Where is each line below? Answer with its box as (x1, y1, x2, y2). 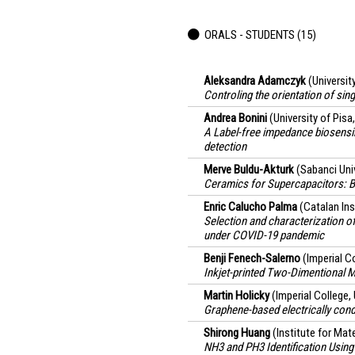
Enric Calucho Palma (204, 200, 297, 214)
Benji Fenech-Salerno (204, 251, 300, 265)
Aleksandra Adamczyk (204, 74, 306, 88)
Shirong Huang (204, 326, 270, 340)
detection (204, 139, 246, 154)
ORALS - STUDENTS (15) (204, 28, 316, 42)
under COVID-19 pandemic (204, 228, 324, 242)
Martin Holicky (204, 288, 269, 303)
